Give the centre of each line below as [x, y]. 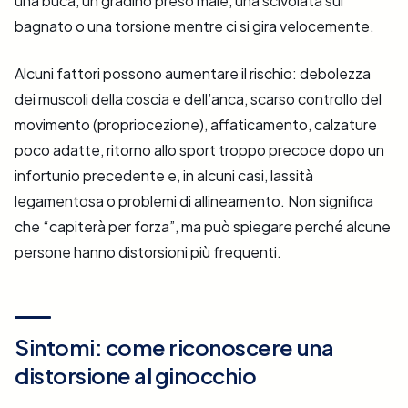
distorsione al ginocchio [136, 376]
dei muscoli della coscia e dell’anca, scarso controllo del [198, 99]
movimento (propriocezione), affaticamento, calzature [196, 125]
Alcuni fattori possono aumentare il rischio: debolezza [193, 74]
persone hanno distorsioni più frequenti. [148, 252]
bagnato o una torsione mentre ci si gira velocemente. [194, 26]
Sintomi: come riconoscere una [174, 347]
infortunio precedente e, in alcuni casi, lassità [164, 176]
